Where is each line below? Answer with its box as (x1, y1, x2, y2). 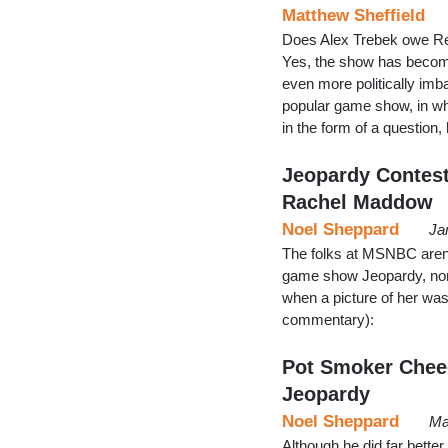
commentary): (282, 310, 374, 328)
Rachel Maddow (282, 190, 433, 213)
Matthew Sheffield (282, 5, 425, 25)
